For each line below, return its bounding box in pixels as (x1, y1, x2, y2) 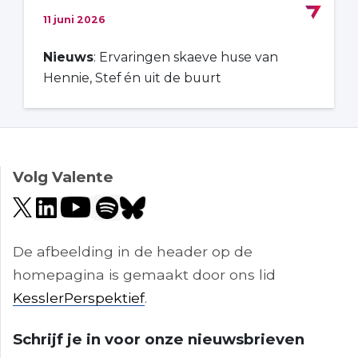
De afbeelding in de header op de (13, 242, 253, 260)
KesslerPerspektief (13, 288, 145, 306)
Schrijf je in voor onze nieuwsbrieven (13, 329, 304, 348)
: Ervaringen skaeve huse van (93, 49, 278, 65)
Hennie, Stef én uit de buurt (43, 70, 221, 86)
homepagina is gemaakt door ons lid (13, 265, 276, 283)
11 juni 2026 (43, 13, 105, 26)
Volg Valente (13, 168, 113, 187)
